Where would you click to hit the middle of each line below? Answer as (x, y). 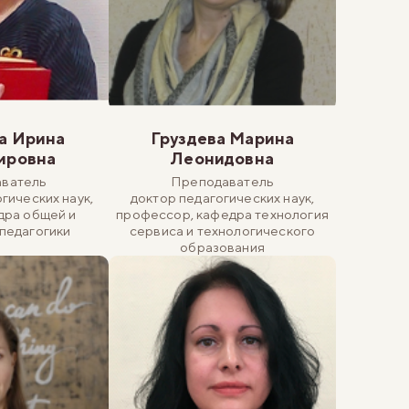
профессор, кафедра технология (222, 214)
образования (222, 246)
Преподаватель (223, 181)
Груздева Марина (222, 138)
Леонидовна (222, 158)
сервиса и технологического (223, 230)
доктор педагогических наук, (222, 197)
